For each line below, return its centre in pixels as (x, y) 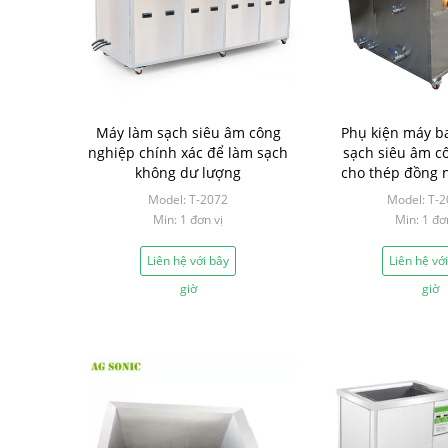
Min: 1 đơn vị (188, 219)
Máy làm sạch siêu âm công (188, 132)
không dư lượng (188, 172)
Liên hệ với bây (188, 260)
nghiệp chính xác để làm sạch (188, 152)
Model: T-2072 (188, 199)
